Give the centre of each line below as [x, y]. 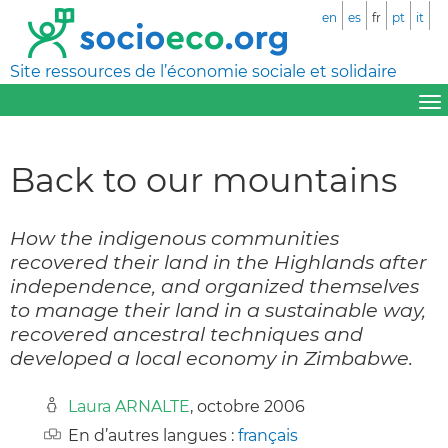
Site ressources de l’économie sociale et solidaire [203, 71]
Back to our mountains [203, 179]
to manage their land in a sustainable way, [218, 309]
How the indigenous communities [174, 237]
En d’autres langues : [153, 435]
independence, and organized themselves [214, 285]
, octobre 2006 [247, 406]
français [268, 435]
